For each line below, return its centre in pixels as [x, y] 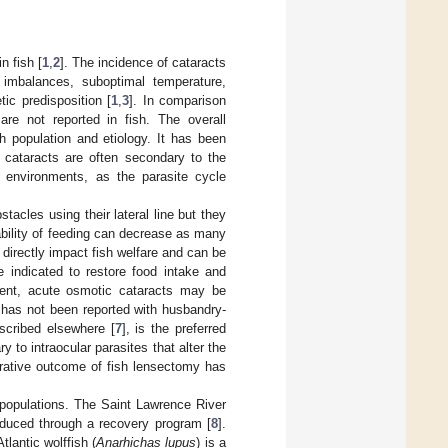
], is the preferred [174, 329]
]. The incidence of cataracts [143, 63]
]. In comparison [178, 101]
